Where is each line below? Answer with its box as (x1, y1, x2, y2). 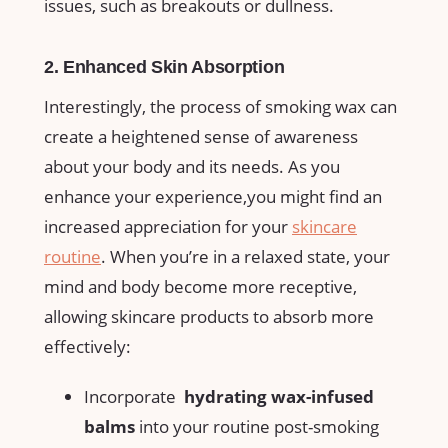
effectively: (44, 334, 131, 358)
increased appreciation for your (44, 214, 292, 238)
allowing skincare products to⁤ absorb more (44, 304, 374, 328)
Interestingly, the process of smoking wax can (44, 94, 397, 118)
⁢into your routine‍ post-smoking (135, 414, 379, 438)
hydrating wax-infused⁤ (184, 384, 374, 408)
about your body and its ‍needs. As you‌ (44, 154, 340, 178)
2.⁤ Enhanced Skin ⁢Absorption (44, 57, 285, 78)
